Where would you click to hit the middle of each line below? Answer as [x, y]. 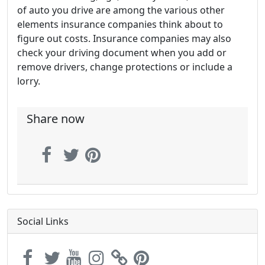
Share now [56, 119]
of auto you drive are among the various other [121, 10]
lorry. [29, 81]
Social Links [43, 221]
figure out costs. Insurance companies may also [124, 38]
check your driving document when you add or [122, 53]
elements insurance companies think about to [120, 24]
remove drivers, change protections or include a [125, 67]
